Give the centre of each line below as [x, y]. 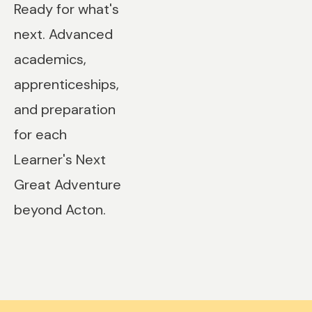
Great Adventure [68, 185]
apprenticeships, [67, 84]
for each [40, 134]
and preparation [65, 109]
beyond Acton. [60, 210]
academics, [50, 59]
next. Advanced [63, 34]
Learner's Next [60, 159]
